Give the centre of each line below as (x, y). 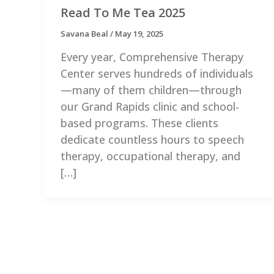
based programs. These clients (139, 123)
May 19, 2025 (139, 34)
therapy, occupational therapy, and (150, 156)
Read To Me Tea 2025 (123, 13)
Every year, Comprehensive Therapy (152, 57)
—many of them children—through (151, 90)
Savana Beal (85, 34)
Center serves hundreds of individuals (157, 73)
